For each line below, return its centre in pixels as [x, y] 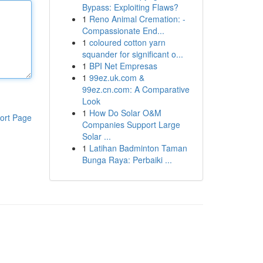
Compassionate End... [123, 31]
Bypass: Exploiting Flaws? [130, 7]
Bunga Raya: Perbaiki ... [127, 160]
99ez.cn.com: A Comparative [136, 89]
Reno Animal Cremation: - [137, 19]
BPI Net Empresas [123, 66]
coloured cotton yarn [127, 42]
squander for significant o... [132, 54]
